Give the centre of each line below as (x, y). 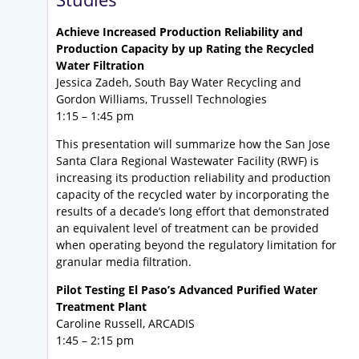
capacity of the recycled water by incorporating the (193, 195)
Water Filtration (100, 66)
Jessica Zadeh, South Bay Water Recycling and (179, 83)
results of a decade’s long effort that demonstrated (193, 212)
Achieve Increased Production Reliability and (179, 32)
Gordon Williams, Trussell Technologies (161, 99)
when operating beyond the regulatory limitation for (196, 245)
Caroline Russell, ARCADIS (125, 324)
